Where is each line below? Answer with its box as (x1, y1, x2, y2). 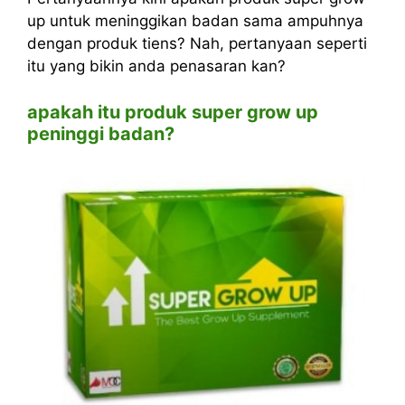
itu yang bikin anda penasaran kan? (27, 57, 286, 75)
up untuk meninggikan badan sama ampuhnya (27, 12, 363, 30)
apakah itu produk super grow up (27, 100, 318, 123)
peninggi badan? (27, 122, 174, 145)
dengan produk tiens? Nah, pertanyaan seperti (27, 34, 367, 52)
